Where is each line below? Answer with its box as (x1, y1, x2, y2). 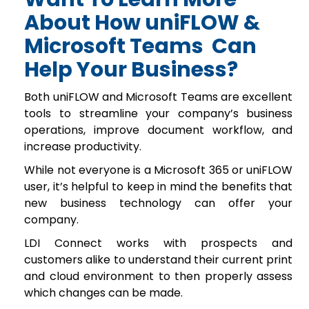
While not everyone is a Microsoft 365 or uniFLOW (24, 161, 293, 178)
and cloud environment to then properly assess (24, 268, 293, 284)
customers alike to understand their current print (24, 251, 293, 268)
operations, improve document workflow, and (24, 121, 293, 138)
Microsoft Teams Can (24, 31, 257, 61)
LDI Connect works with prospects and (24, 235, 293, 251)
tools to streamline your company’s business (24, 105, 293, 121)
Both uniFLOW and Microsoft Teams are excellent (24, 88, 293, 105)
